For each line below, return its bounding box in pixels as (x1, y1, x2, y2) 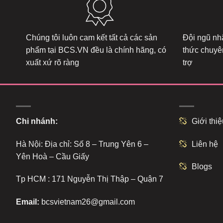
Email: (16, 198, 41, 207)
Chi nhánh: (16, 116, 58, 125)
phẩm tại (26, 46, 58, 55)
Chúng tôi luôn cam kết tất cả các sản (26, 33, 157, 42)
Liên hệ (191, 139, 218, 148)
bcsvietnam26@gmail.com (41, 198, 135, 207)
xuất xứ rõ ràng (26, 58, 79, 67)
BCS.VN (58, 46, 89, 55)
